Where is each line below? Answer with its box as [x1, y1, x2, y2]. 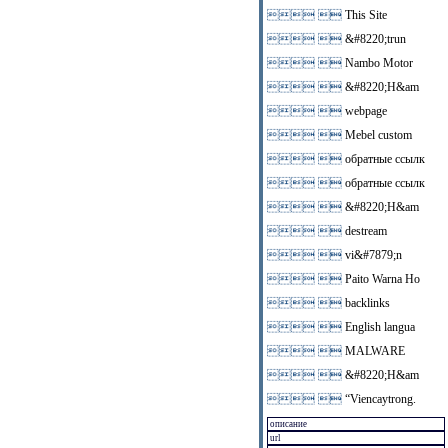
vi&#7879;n [342, 249, 403, 261]
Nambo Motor [342, 57, 414, 69]
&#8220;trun [342, 33, 407, 45]
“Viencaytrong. [342, 393, 417, 405]
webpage [342, 105, 388, 117]
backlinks [342, 297, 391, 309]
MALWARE [342, 345, 406, 357]
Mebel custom [342, 129, 413, 141]
